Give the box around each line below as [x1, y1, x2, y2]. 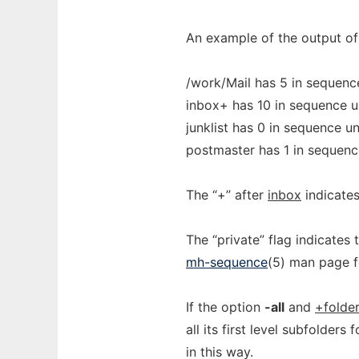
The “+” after [186, 187, 268, 203]
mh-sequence [186, 254, 268, 270]
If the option [186, 299, 264, 315]
